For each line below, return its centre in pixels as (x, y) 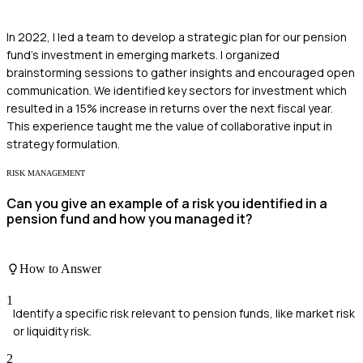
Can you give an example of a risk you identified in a (167, 204)
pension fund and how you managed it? (130, 219)
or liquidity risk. (52, 331)
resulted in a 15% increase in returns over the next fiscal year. (170, 109)
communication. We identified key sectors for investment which (177, 91)
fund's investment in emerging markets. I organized (143, 55)
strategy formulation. (63, 144)
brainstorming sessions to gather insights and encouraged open (181, 73)
